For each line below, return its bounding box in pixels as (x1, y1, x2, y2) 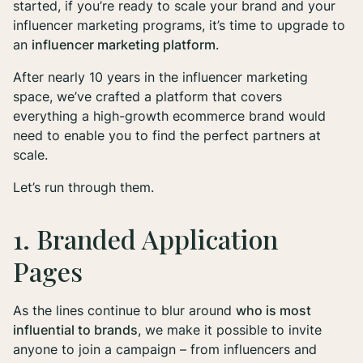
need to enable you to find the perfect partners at (13, 126, 321, 143)
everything (13, 107, 78, 124)
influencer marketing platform (32, 36, 216, 53)
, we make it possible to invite (138, 321, 322, 338)
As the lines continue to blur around (13, 301, 236, 318)
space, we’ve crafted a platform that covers (13, 88, 282, 105)
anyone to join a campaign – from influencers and (13, 340, 317, 357)
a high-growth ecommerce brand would (78, 107, 326, 124)
